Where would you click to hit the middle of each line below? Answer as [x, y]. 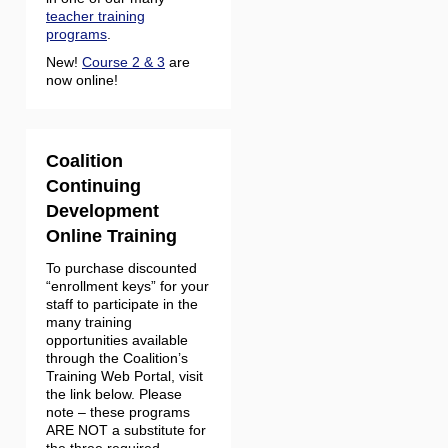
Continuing [93, 186]
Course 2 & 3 [123, 62]
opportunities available [117, 340]
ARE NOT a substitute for [126, 430]
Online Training [111, 236]
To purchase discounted [121, 268]
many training [89, 322]
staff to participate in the [122, 304]
